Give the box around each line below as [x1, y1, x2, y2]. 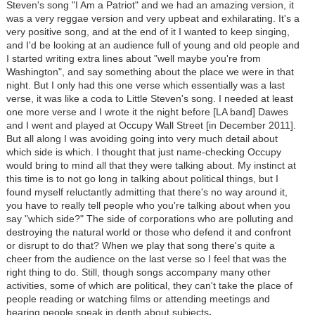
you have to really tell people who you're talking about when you [6, 200, 290, 212]
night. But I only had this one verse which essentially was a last [6, 79, 285, 91]
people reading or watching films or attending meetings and [6, 293, 270, 305]
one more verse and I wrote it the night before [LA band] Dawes [6, 106, 288, 118]
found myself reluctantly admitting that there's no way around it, [6, 186, 288, 198]
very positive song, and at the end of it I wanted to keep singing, [6, 26, 290, 38]
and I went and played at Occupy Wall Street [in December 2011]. [6, 120, 296, 131]
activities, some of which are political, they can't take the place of [6, 280, 292, 292]
